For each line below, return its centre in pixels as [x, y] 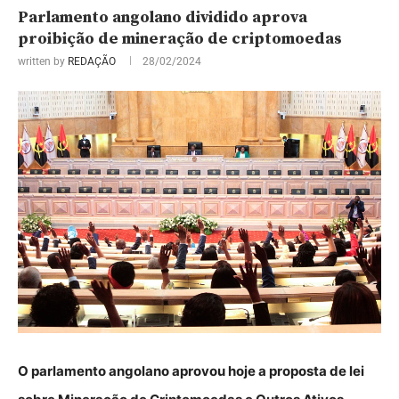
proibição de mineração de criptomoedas [180, 38]
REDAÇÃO [92, 61]
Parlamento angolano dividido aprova [163, 17]
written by [43, 61]
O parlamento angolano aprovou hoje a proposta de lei [191, 370]
